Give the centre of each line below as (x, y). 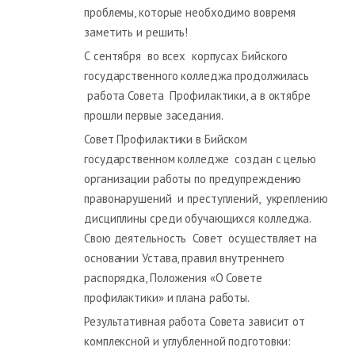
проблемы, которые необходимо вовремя (190, 12)
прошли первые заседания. (154, 115)
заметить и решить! (136, 32)
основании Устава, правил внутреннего (185, 258)
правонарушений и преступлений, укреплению (206, 198)
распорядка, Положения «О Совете (173, 277)
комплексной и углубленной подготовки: (188, 341)
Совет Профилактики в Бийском (166, 139)
